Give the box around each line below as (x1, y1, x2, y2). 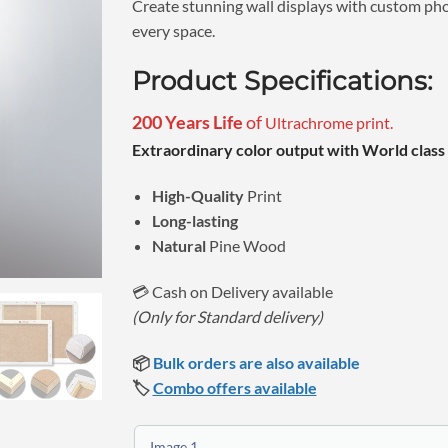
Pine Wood (206, 236, 287, 256)
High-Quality (152, 186, 248, 206)
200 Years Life (131, 112, 246, 134)
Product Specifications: (131, 64, 433, 96)
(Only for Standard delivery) (131, 306, 323, 326)
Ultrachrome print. (264, 113, 393, 133)
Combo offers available (152, 377, 317, 397)
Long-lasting (152, 211, 239, 231)
